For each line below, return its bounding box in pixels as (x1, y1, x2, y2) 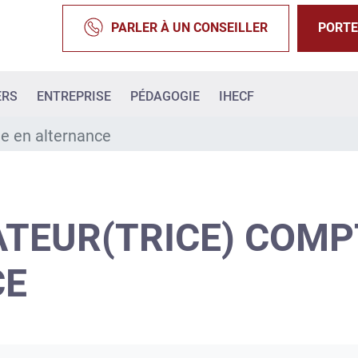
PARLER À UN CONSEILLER (111, 20, 268, 36)
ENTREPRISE (37, 89, 111, 105)
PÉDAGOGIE (130, 89, 200, 105)
